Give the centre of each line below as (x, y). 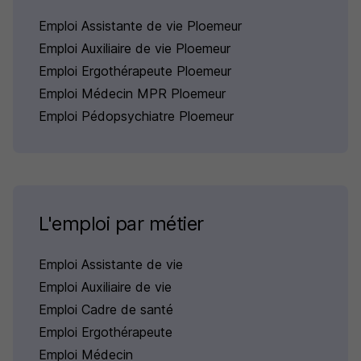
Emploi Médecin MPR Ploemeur (132, 93)
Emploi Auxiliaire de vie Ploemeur (135, 48)
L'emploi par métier (121, 224)
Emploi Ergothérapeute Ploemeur (135, 71)
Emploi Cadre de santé (106, 309)
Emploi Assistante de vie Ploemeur (140, 26)
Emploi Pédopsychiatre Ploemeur (136, 116)
